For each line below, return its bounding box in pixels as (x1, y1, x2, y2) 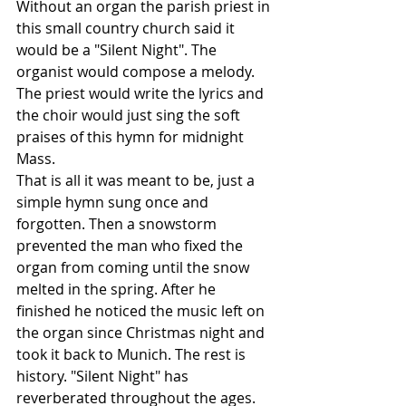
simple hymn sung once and (16, 192, 212, 212)
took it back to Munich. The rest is (16, 344, 249, 364)
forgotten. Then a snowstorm (16, 214, 220, 234)
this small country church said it (16, 18, 238, 38)
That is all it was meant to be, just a (16, 170, 258, 190)
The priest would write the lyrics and (16, 83, 267, 103)
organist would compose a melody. (16, 62, 258, 82)
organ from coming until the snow (16, 257, 253, 277)
